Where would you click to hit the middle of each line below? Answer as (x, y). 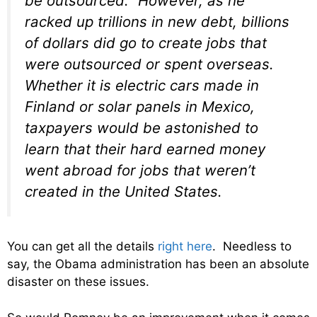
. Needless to (252, 247)
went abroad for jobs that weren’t (140, 170)
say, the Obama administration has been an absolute (158, 264)
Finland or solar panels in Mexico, (140, 106)
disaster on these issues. (78, 282)
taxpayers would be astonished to (142, 127)
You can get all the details (82, 247)
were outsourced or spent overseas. (149, 64)
